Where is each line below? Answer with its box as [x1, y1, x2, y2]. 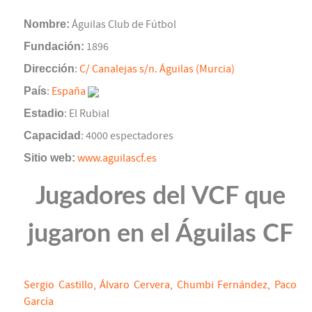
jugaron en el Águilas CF [27, 221, 293, 247]
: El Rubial [64, 107, 109, 120]
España [52, 85, 86, 98]
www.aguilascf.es [77, 152, 157, 165]
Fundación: [24, 40, 84, 53]
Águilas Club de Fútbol [70, 18, 176, 31]
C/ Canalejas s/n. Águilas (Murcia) [79, 63, 235, 76]
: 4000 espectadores [81, 130, 173, 143]
